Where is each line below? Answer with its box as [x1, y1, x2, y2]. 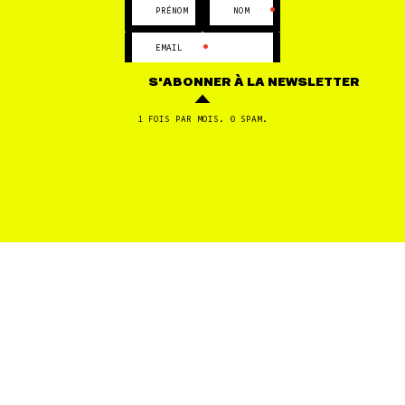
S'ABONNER [148, 75, 235, 90]
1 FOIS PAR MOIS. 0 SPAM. [137, 113, 268, 125]
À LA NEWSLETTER [234, 75, 361, 90]
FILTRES [174, 202, 231, 218]
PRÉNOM [155, 5, 188, 16]
